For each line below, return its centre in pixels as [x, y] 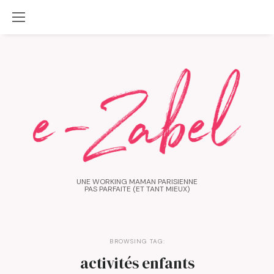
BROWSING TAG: [137, 241]
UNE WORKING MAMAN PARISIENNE [137, 181]
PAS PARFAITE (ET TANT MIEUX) [137, 189]
